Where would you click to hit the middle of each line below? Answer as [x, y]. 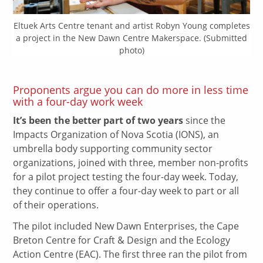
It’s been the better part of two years [98, 120]
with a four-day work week [78, 102]
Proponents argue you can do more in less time [131, 90]
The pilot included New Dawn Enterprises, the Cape [126, 226]
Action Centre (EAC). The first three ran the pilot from [130, 254]
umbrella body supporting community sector [113, 148]
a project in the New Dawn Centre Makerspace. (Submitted [131, 38]
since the [205, 120]
